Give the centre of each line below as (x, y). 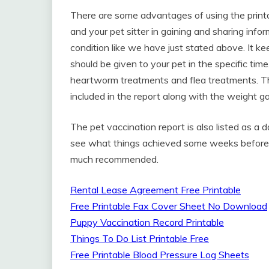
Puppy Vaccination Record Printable (147, 222)
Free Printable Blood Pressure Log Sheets (160, 254)
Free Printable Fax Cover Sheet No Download (169, 206)
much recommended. (114, 159)
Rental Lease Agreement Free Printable (156, 189)
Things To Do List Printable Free (140, 238)
